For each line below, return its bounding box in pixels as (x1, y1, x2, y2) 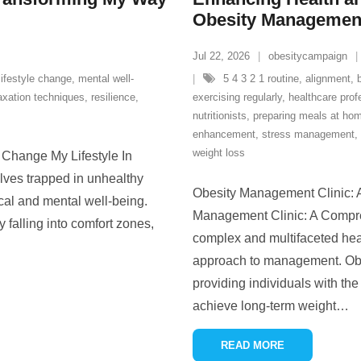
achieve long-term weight (193, 299, 336, 313)
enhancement (193, 128, 255, 140)
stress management (262, 128, 355, 140)
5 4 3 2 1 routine (223, 73, 299, 85)
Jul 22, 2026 (193, 50, 250, 62)
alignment (305, 73, 351, 85)
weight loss (193, 147, 245, 159)
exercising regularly (193, 91, 282, 103)
